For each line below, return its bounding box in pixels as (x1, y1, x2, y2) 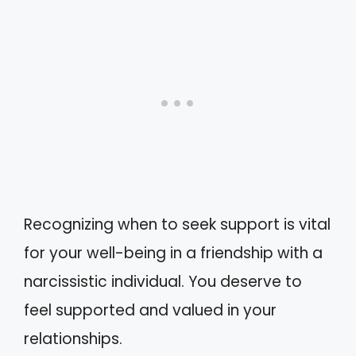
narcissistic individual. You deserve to (24, 270, 302, 292)
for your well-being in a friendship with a (24, 242, 323, 264)
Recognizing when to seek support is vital (24, 213, 331, 235)
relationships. (24, 327, 122, 350)
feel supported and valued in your (24, 299, 277, 321)
